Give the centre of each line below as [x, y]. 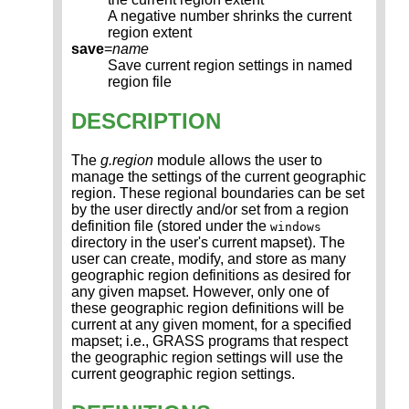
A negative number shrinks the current [230, 16]
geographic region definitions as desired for [211, 276]
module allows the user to [238, 161]
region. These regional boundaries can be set [218, 194]
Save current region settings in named [230, 66]
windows [296, 227]
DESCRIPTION [146, 121]
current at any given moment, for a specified [211, 325]
